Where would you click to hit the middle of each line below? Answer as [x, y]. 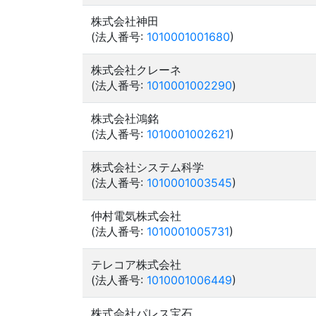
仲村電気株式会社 [136, 216]
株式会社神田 [125, 21]
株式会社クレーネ [136, 70]
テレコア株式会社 [136, 265]
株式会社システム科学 [147, 167]
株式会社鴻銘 [125, 119]
